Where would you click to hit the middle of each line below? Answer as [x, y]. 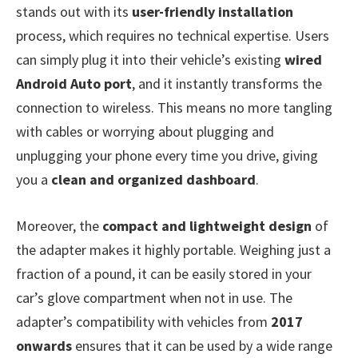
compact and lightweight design [207, 225]
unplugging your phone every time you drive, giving [167, 155]
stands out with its [74, 11]
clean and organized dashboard [153, 179]
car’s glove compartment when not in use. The [154, 297]
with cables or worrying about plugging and [145, 131]
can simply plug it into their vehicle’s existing [150, 59]
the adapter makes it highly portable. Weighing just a [173, 249]
